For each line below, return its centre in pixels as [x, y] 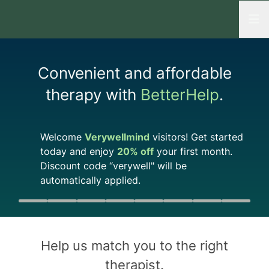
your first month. [193, 151]
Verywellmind [117, 137]
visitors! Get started [196, 137]
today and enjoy [79, 151]
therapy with [93, 95]
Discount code [75, 166]
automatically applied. [90, 180]
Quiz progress [46, 205]
